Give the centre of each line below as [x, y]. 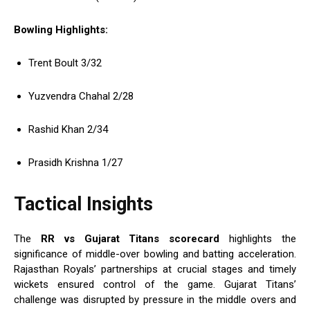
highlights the [258, 239]
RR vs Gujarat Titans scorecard [130, 239]
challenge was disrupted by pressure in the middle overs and [155, 300]
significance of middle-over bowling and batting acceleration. [155, 254]
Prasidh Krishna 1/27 [75, 163]
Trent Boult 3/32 [65, 63]
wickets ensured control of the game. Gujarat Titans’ [155, 285]
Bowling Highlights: [61, 30]
